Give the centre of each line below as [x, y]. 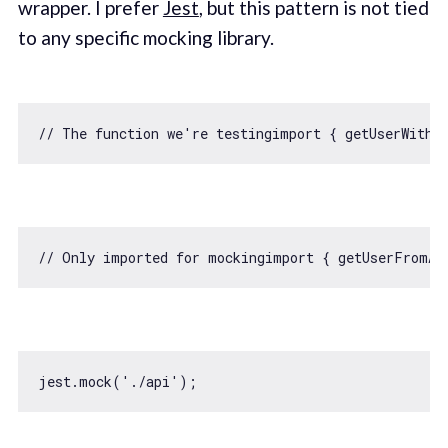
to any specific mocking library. [145, 38]
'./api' [149, 381]
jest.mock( [79, 381]
